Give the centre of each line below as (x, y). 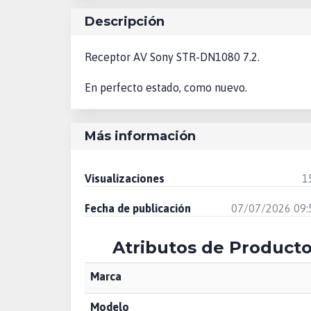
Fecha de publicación (138, 208)
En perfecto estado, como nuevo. (166, 87)
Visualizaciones (125, 178)
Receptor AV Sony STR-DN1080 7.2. (172, 57)
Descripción (125, 21)
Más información (140, 136)
